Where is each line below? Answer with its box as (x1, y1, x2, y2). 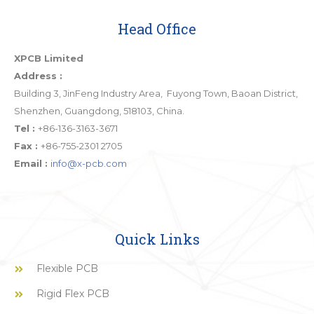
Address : (14, 70, 62, 81)
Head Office (118, 20, 196, 38)
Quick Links (114, 230, 200, 248)
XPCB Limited (14, 53, 83, 64)
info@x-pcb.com (50, 158, 127, 169)
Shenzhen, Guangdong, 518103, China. (14, 105, 184, 116)
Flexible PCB (36, 262, 98, 275)
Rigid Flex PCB (36, 287, 109, 300)
